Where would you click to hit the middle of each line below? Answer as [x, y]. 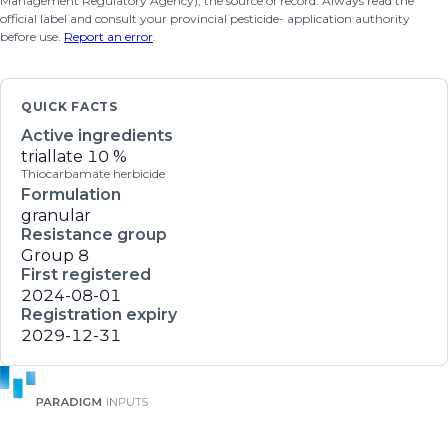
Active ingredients [97, 135]
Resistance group [94, 234]
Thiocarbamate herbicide [93, 173]
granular [56, 215]
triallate [52, 156]
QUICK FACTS [69, 106]
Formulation [71, 194]
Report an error [108, 36]
